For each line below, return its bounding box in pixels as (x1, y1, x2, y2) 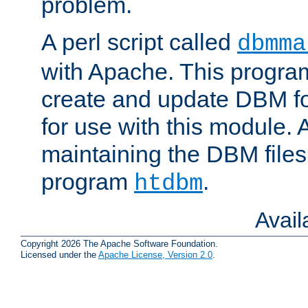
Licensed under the (21, 249, 98, 260)
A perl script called (41, 29, 237, 56)
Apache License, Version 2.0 (98, 249, 212, 260)
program (41, 168, 134, 195)
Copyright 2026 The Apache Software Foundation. (21, 238, 218, 249)
